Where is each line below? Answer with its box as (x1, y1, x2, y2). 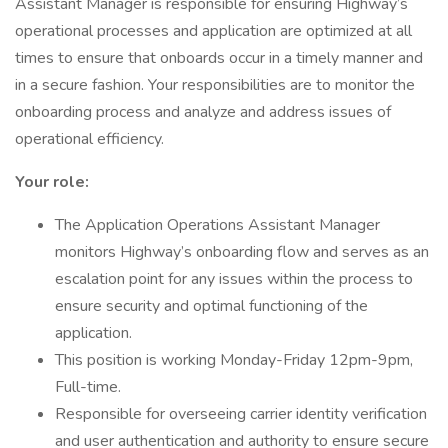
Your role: (15, 171, 89, 193)
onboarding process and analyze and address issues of (15, 101, 391, 123)
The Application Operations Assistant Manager (55, 214, 380, 236)
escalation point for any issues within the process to (55, 268, 413, 290)
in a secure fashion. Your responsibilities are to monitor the (15, 74, 415, 96)
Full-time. (55, 376, 121, 398)
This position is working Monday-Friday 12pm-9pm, (55, 349, 413, 371)
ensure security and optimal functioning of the (55, 295, 368, 317)
